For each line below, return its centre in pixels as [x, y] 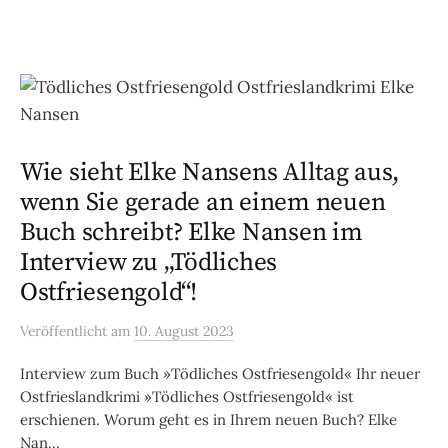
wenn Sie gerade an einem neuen [203, 202]
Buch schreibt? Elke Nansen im [191, 232]
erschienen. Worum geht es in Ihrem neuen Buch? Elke [208, 419]
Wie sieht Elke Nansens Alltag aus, [210, 172]
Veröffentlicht [65, 330]
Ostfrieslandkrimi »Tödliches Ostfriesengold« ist [187, 396]
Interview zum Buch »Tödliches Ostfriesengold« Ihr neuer [220, 373]
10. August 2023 [184, 330]
